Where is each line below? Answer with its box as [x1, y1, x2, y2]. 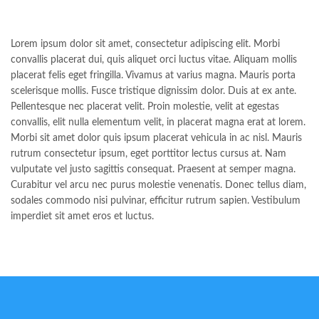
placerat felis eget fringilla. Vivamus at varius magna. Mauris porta [11, 70, 296, 81]
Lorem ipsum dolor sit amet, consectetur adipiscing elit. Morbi [11, 39, 280, 50]
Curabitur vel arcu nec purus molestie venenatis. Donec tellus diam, [11, 180, 306, 191]
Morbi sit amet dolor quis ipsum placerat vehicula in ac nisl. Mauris [11, 133, 302, 144]
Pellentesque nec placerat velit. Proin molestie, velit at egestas [11, 102, 279, 113]
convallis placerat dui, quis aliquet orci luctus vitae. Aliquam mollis [11, 55, 297, 66]
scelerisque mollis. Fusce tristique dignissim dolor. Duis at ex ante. [11, 86, 296, 97]
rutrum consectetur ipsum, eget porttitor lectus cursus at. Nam [11, 149, 286, 159]
